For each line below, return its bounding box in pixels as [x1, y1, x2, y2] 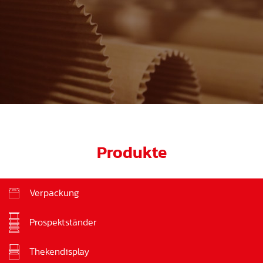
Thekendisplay [29, 245, 89, 258]
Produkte [96, 140, 167, 164]
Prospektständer [29, 215, 97, 229]
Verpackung [29, 186, 79, 200]
